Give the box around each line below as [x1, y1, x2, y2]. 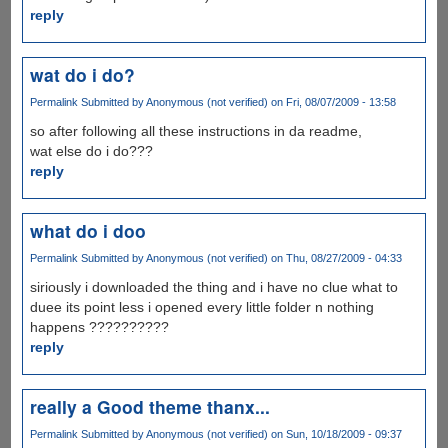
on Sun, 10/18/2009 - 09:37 [267, 427, 402, 440]
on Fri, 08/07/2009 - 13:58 [267, 95, 396, 108]
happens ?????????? [29, 318, 169, 335]
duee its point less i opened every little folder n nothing [29, 298, 374, 315]
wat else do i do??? [29, 142, 153, 159]
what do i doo [29, 217, 146, 243]
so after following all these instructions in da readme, [29, 122, 362, 139]
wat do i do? [29, 61, 135, 87]
